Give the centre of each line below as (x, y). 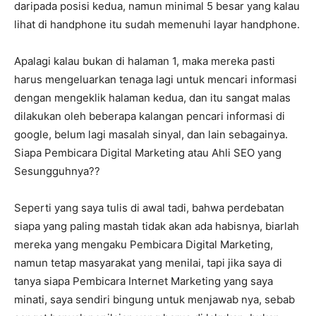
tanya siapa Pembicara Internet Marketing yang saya (144, 281)
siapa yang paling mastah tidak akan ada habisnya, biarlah (157, 226)
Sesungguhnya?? (57, 171)
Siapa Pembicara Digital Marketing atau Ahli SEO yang (148, 153)
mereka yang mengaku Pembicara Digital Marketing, (144, 245)
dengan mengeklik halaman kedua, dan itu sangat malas (152, 98)
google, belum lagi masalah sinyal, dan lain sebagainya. (151, 135)
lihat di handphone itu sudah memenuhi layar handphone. (157, 25)
